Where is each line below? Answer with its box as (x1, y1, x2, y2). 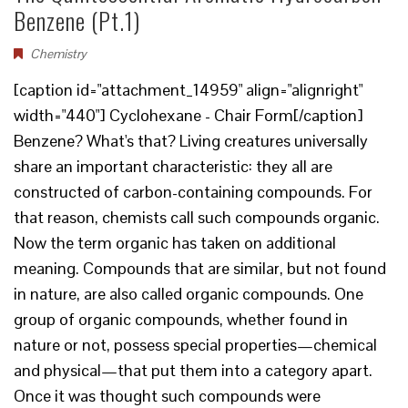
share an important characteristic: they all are (14, 156, 332, 177)
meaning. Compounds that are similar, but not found (14, 258, 386, 279)
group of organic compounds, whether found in (14, 309, 348, 330)
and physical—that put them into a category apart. (14, 360, 372, 381)
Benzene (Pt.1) (14, 3, 140, 38)
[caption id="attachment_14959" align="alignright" (14, 79, 362, 100)
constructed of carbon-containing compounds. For (14, 181, 372, 202)
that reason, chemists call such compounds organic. (14, 207, 380, 228)
